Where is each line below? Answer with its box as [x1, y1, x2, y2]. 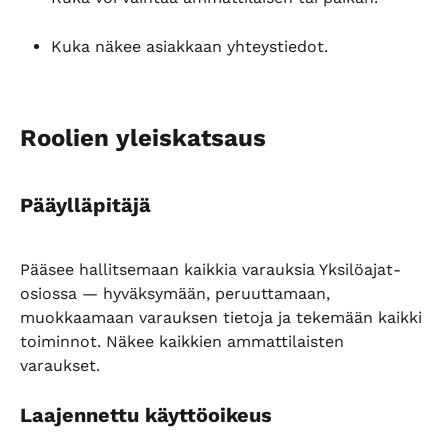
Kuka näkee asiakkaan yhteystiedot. [51, 37, 328, 57]
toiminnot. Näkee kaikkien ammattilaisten [20, 331, 349, 351]
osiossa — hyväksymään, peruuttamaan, [20, 283, 335, 303]
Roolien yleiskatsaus [20, 123, 266, 152]
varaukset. [20, 355, 100, 375]
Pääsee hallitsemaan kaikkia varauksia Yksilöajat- [20, 259, 401, 279]
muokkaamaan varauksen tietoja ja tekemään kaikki [20, 307, 427, 327]
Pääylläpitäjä [20, 193, 151, 218]
